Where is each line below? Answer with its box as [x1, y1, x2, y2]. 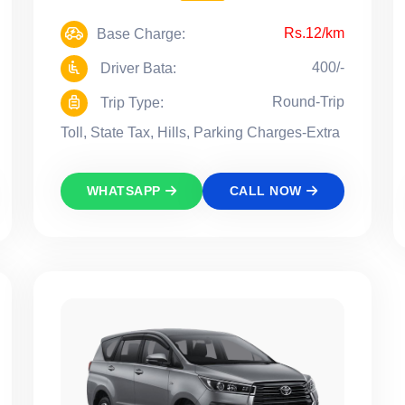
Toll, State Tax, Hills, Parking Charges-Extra [61, 125, 340, 141]
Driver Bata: [97, 61, 176, 77]
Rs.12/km [284, 25, 344, 42]
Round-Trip [272, 94, 344, 110]
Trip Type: [97, 95, 164, 111]
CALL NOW [229, 184, 302, 199]
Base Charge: [97, 26, 185, 42]
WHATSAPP [86, 184, 161, 199]
